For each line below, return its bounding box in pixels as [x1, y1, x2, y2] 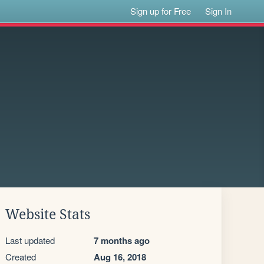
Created [5, 250, 36, 263]
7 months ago [94, 234, 150, 247]
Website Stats [5, 207, 90, 222]
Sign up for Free [130, 5, 192, 17]
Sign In [205, 5, 232, 17]
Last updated [5, 234, 55, 246]
